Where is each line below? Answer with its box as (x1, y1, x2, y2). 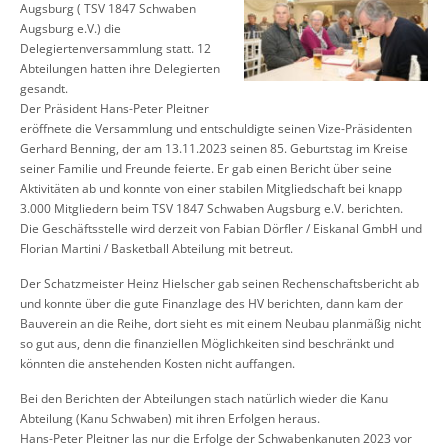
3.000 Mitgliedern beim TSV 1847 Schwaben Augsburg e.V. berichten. (20, 200, 403, 218)
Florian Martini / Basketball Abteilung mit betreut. (20, 240, 293, 258)
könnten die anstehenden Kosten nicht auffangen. (20, 355, 295, 373)
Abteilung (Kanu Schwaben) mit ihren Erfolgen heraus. (20, 410, 320, 428)
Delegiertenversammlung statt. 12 (20, 40, 211, 58)
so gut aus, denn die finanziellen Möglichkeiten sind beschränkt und (20, 335, 394, 353)
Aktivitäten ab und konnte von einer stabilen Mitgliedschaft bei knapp (20, 180, 402, 198)
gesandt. (20, 80, 68, 98)
